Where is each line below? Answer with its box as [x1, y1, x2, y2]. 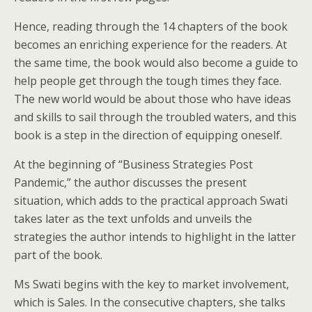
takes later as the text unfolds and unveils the [14, 211, 252, 226]
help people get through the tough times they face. [14, 73, 281, 88]
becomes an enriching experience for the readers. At [14, 37, 287, 52]
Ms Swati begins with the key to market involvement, [14, 276, 289, 292]
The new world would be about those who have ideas [14, 91, 291, 107]
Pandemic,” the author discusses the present [14, 175, 247, 190]
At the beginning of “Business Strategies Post [14, 157, 253, 172]
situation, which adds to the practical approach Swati [14, 193, 288, 208]
